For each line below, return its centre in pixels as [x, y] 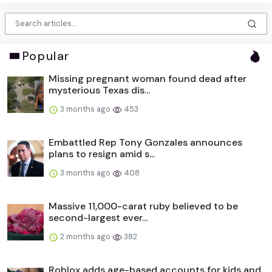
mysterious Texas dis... [99, 90]
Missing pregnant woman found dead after [148, 78]
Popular [46, 56]
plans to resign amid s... [102, 154]
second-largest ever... [98, 217]
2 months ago [85, 236]
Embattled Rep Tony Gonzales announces [145, 142]
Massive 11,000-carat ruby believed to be [143, 206]
